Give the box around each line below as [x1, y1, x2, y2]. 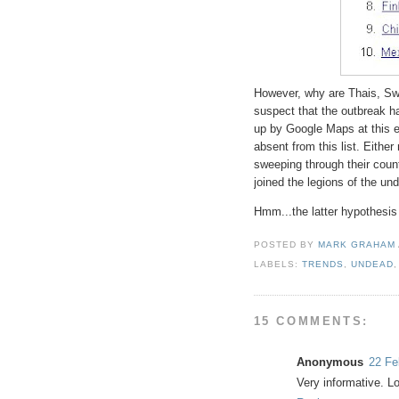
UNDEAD [350, 259, 394, 270]
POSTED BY [253, 240, 318, 250]
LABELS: [253, 259, 302, 270]
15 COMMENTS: [253, 313, 369, 328]
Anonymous [296, 354, 363, 369]
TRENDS [301, 259, 344, 270]
